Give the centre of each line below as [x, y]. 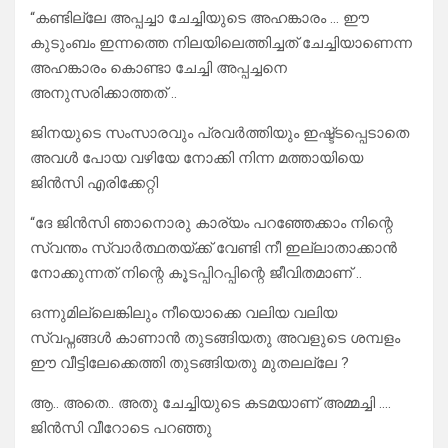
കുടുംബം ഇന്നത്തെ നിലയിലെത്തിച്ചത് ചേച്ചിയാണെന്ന [221, 43]
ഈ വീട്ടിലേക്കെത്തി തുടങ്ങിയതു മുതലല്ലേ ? [189, 363]
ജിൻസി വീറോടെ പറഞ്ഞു [121, 428]
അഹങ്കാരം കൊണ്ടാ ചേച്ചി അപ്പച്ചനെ [158, 68]
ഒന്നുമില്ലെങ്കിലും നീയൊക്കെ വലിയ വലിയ [183, 313]
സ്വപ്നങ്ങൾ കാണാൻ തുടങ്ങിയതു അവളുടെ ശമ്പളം [215, 338]
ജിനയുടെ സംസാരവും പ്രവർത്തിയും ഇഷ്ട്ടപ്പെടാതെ [219, 133]
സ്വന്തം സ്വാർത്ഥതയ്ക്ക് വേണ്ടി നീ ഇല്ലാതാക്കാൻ [213, 248]
